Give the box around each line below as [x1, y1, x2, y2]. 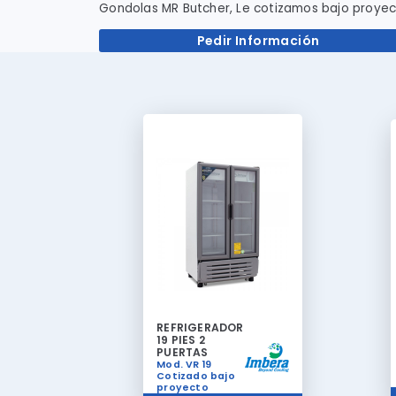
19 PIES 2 [156, 331, 205, 347]
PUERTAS [156, 344, 209, 360]
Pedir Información [196, 32, 320, 50]
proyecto [156, 380, 209, 394]
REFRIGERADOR [156, 319, 244, 335]
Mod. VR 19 [156, 357, 212, 371]
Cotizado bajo [156, 369, 235, 383]
